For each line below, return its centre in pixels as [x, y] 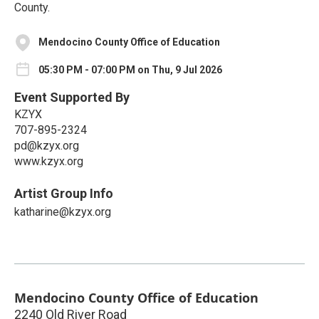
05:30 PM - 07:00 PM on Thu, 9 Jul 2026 [130, 70]
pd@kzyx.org [47, 146]
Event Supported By [72, 98]
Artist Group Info [64, 194]
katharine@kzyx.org [63, 212]
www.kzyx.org [49, 162]
